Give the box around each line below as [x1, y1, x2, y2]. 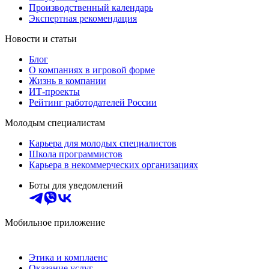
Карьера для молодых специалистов [29, 138, 177, 148]
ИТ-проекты [29, 86, 80, 97]
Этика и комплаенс [29, 252, 107, 262]
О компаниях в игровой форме [29, 64, 155, 75]
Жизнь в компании [29, 75, 106, 86]
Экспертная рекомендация [29, 13, 137, 23]
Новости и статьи [5, 33, 77, 44]
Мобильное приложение [5, 217, 105, 228]
